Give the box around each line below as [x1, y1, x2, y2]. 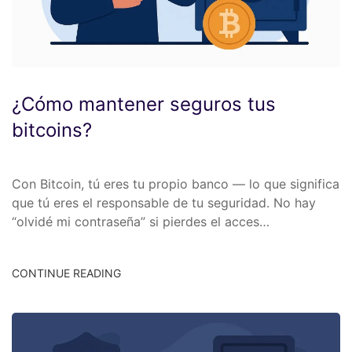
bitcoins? [12, 119, 92, 142]
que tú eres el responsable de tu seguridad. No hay [12, 195, 316, 211]
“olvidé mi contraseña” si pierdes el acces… [12, 214, 269, 230]
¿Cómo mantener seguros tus [12, 93, 276, 116]
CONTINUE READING [12, 266, 121, 280]
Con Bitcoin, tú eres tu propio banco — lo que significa [12, 176, 339, 192]
